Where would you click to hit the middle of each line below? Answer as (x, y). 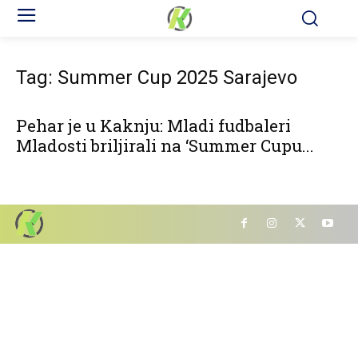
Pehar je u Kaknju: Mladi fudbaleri (153, 126)
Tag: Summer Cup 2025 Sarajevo (157, 78)
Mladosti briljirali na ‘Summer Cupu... (165, 146)
